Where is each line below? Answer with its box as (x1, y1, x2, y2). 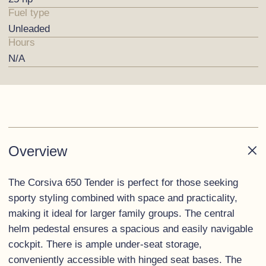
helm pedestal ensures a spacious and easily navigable (8, 223, 253, 235)
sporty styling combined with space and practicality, (8, 192, 237, 204)
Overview (8, 143, 67, 159)
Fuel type (8, 7, 49, 18)
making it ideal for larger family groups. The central (8, 208, 235, 219)
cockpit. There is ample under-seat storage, (8, 239, 202, 250)
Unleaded (8, 23, 50, 34)
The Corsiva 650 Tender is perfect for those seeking (8, 177, 238, 188)
